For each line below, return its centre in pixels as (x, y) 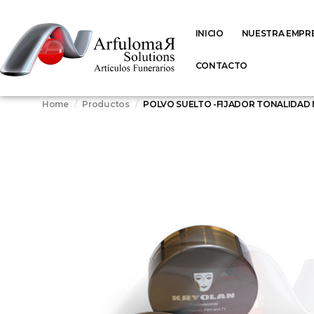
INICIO (209, 33)
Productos (106, 104)
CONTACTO (221, 66)
